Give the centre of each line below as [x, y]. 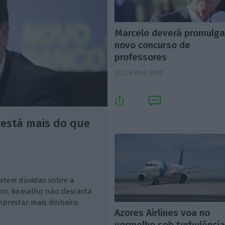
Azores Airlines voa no [162, 213]
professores [141, 57]
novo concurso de [153, 45]
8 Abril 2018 [146, 73]
